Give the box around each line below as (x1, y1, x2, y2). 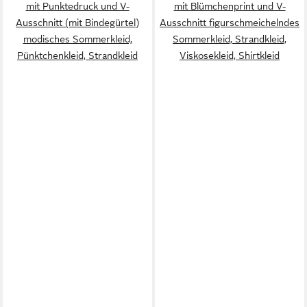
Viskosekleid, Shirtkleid (180, 49, 280, 61)
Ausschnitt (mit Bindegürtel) (16, 16, 139, 28)
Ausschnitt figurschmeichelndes (160, 16, 299, 28)
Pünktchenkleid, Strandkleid (17, 49, 138, 61)
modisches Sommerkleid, (23, 33, 132, 45)
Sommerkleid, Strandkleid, (173, 33, 286, 45)
